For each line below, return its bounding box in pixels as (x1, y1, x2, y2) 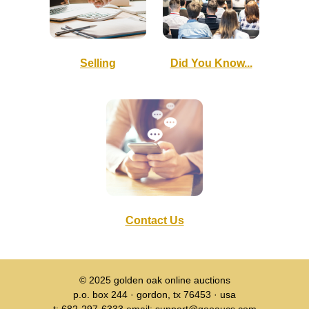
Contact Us (125, 215, 184, 227)
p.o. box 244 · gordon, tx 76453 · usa (73, 289, 236, 301)
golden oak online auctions (113, 275, 230, 286)
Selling (80, 57, 116, 70)
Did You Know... (170, 57, 252, 70)
